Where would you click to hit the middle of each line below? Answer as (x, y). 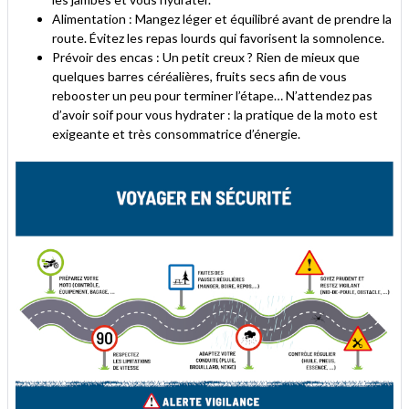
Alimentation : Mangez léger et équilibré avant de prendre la (222, 19)
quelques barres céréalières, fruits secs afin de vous (199, 76)
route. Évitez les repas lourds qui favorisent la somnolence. (218, 38)
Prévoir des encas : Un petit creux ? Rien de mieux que (206, 57)
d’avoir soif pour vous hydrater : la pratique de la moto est (215, 115)
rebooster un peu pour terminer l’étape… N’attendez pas (212, 95)
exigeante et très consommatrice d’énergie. (176, 134)
